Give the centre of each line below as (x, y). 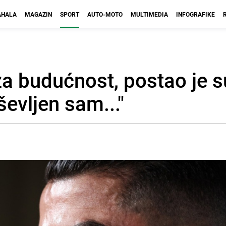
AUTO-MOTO (105, 14)
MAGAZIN (38, 14)
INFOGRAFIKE (195, 14)
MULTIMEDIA (149, 14)
